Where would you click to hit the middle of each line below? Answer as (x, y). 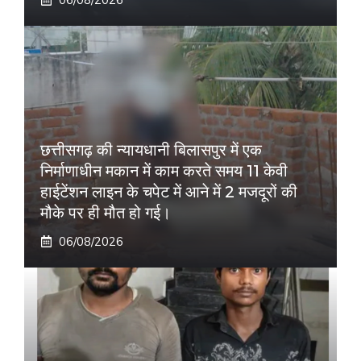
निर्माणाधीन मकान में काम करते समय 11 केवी (164, 171)
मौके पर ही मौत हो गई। (106, 213)
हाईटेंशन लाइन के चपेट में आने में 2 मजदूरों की (169, 192)
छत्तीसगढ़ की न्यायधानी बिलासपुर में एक (151, 150)
